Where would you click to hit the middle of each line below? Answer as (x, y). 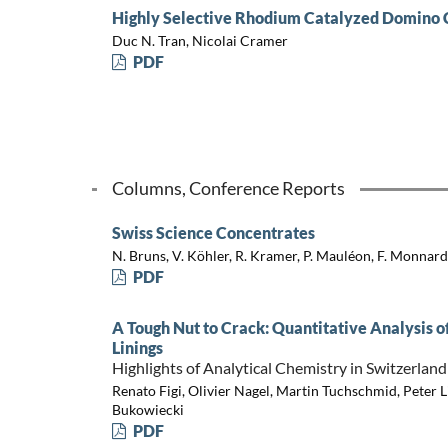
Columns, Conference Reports (228, 188)
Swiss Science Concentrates (213, 233)
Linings (137, 348)
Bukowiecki (147, 409)
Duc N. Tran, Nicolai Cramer (199, 40)
